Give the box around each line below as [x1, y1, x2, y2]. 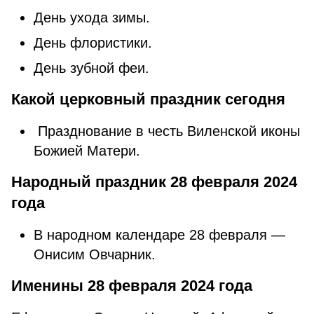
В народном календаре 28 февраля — [34, 227, 285, 243]
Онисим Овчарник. [34, 247, 160, 262]
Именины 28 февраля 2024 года [11, 277, 252, 294]
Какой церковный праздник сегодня [11, 90, 289, 108]
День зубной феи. [34, 60, 149, 76]
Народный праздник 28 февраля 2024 [11, 173, 297, 191]
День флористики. [34, 35, 152, 50]
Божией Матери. [34, 143, 140, 158]
